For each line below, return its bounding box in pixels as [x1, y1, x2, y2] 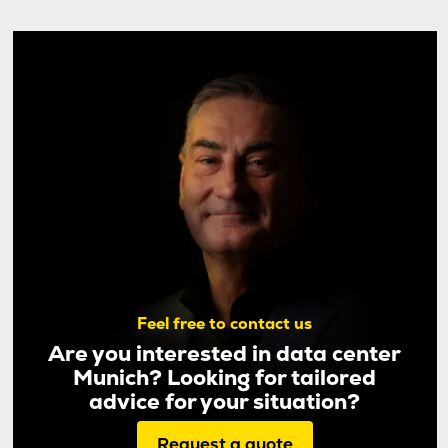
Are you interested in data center [48, 338, 401, 367]
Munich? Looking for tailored [73, 362, 376, 391]
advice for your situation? [89, 386, 360, 415]
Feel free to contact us [137, 312, 312, 334]
